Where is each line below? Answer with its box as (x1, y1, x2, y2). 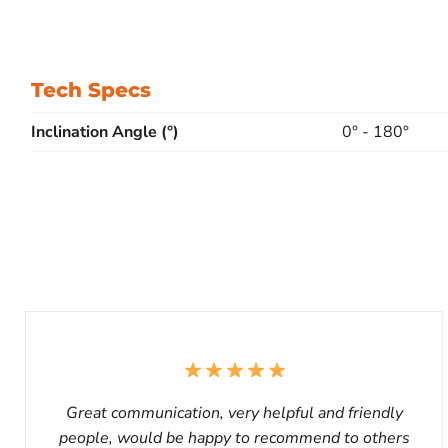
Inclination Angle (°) (31, 120, 179, 143)
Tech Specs (31, 77, 151, 102)
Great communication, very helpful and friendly (65, 401, 403, 424)
